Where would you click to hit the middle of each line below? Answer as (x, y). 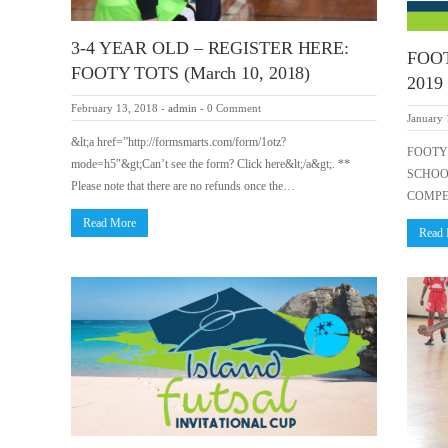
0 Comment (234, 108)
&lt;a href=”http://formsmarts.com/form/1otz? (178, 142)
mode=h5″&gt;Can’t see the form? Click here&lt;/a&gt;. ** (210, 164)
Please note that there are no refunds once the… (183, 186)
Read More (109, 223)
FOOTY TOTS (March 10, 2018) (191, 73)
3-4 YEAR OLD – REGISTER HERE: (210, 48)
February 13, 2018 (114, 108)
